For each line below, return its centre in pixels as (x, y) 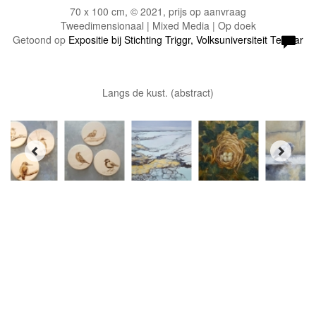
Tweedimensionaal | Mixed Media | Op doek (158, 26)
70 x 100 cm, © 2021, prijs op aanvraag (158, 12)
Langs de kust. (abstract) (158, 93)
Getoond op (41, 40)
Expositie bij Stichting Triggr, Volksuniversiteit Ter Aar (186, 40)
